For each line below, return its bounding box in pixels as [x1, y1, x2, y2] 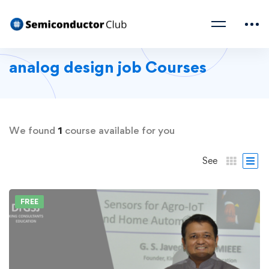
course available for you [62, 124, 175, 136]
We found [9, 124, 58, 136]
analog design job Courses [9, 57, 207, 76]
